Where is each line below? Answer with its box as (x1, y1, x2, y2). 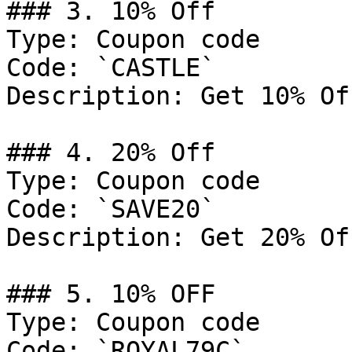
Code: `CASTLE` (6, 53, 215, 82)
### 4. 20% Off (6, 138, 215, 167)
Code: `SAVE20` (6, 195, 215, 223)
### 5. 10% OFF (6, 280, 215, 308)
